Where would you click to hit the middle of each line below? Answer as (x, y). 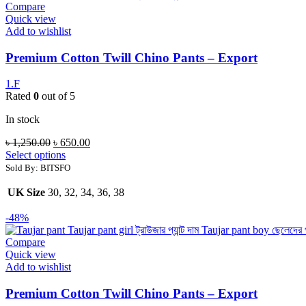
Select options (36, 155)
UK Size (26, 193)
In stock (23, 120)
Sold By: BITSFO (38, 168)
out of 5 (57, 96)
